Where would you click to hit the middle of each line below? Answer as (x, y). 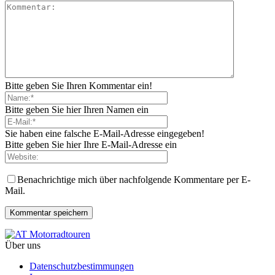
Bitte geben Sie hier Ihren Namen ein (77, 110)
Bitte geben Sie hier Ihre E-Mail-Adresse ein (91, 145)
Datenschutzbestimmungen (82, 266)
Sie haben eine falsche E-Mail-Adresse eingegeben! (105, 134)
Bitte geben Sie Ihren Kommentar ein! (79, 86)
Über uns (23, 246)
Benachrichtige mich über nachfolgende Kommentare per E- (134, 180)
